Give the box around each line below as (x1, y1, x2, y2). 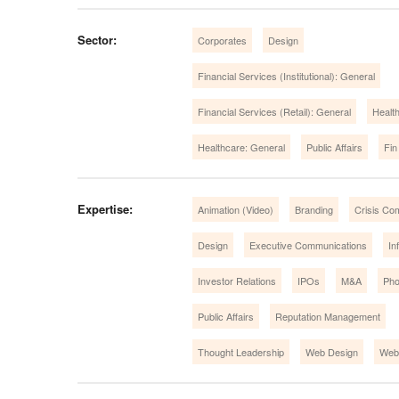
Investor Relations (198, 273, 276, 288)
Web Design (305, 344, 358, 359)
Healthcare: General (198, 139, 285, 154)
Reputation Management (275, 308, 380, 323)
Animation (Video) (198, 201, 273, 216)
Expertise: (77, 199, 133, 217)
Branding (295, 201, 333, 216)
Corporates (198, 32, 247, 47)
